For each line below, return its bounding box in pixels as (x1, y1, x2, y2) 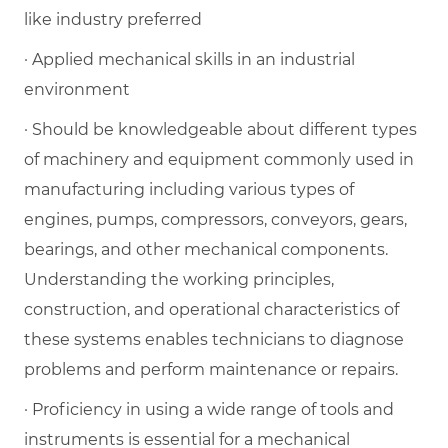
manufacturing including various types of (24, 179, 354, 199)
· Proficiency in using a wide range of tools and (24, 399, 394, 419)
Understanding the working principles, (24, 269, 334, 289)
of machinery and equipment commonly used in (24, 149, 414, 169)
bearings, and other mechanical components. (24, 239, 388, 259)
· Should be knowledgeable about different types (24, 119, 417, 139)
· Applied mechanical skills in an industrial (24, 49, 355, 69)
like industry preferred (24, 9, 202, 29)
